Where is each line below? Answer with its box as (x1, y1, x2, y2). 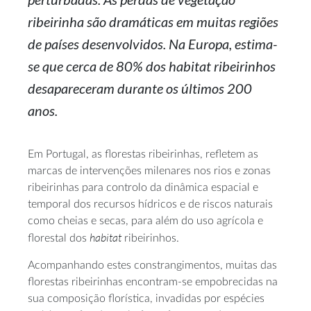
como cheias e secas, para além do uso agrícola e (28, 215, 263, 226)
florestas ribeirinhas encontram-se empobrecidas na (28, 276, 278, 287)
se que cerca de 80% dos (28, 57, 169, 74)
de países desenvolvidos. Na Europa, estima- (28, 35, 277, 52)
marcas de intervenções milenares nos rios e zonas (28, 165, 271, 176)
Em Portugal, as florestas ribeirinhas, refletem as (28, 148, 258, 160)
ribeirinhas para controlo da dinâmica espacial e (28, 181, 258, 193)
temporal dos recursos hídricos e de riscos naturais (28, 198, 273, 210)
